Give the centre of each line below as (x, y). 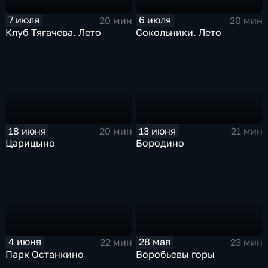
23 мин (246, 242)
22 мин (116, 242)
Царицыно (31, 143)
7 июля (24, 20)
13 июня (158, 131)
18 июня (27, 131)
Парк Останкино (45, 254)
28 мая (155, 242)
